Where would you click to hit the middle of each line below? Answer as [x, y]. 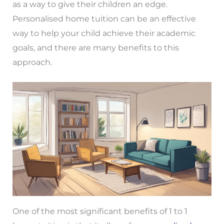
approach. [32, 62]
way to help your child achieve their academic [104, 33]
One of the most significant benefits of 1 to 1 [100, 211]
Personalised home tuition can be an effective [104, 18]
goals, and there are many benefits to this [95, 47]
